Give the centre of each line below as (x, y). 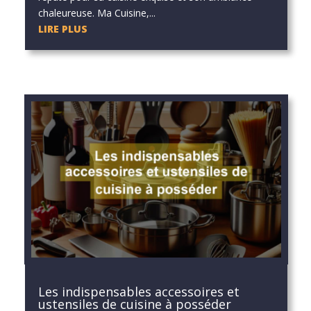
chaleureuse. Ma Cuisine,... (96, 12)
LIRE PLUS (62, 28)
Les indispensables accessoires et (138, 292)
